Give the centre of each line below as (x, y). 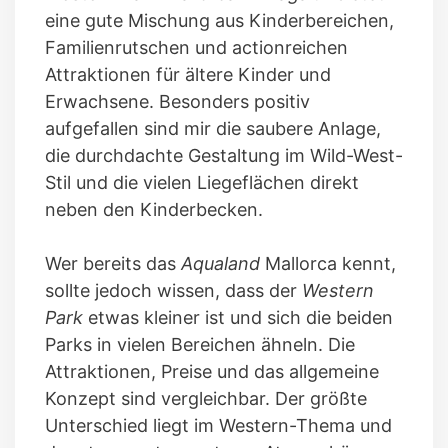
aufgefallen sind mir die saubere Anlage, (213, 128)
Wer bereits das (113, 263)
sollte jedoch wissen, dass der (173, 290)
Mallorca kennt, (330, 263)
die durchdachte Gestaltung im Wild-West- (224, 155)
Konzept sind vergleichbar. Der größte (206, 398)
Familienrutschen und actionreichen (196, 47)
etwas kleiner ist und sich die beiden (238, 317)
